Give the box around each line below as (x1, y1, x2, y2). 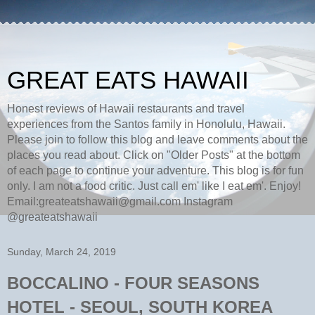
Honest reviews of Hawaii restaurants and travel (7, 103, 245, 115)
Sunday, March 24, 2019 (7, 246, 116, 257)
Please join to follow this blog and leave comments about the (7, 134, 308, 146)
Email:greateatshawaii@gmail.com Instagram (7, 195, 233, 207)
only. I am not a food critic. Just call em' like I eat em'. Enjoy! (7, 180, 301, 192)
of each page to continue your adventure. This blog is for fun (7, 165, 304, 176)
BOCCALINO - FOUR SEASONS (7, 274, 259, 292)
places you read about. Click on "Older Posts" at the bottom (7, 149, 300, 161)
